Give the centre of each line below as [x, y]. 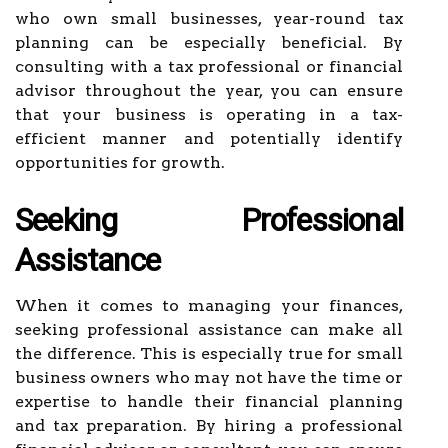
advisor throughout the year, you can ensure [209, 90]
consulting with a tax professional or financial [209, 66]
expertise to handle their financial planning [209, 401]
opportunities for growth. [120, 162]
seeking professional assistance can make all [209, 329]
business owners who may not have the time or [209, 377]
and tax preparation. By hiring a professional [209, 425]
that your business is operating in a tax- [209, 114]
